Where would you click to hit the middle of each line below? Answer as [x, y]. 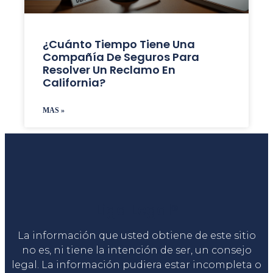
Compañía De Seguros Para [121, 57]
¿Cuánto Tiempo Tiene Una [119, 44]
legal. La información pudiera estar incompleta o [136, 264]
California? [74, 82]
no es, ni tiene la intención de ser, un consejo [136, 250]
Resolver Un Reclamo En [109, 69]
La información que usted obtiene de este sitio [136, 235]
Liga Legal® [136, 210]
